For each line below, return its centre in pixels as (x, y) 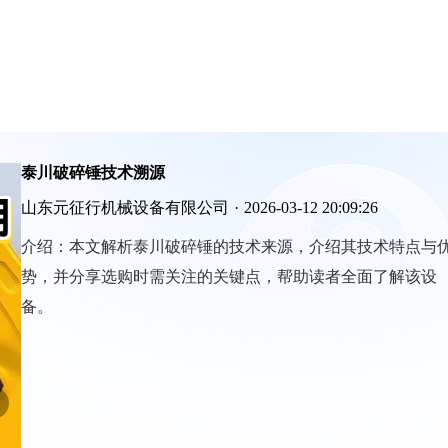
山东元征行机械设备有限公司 (125, 207)
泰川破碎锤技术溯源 (93, 172)
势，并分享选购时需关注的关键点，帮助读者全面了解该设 (229, 276)
